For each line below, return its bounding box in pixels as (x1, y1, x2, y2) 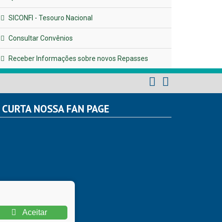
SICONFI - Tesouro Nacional (7, 13, 93, 22)
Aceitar (20, 208, 47, 217)
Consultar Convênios (7, 34, 73, 42)
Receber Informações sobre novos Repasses (7, 54, 148, 62)
